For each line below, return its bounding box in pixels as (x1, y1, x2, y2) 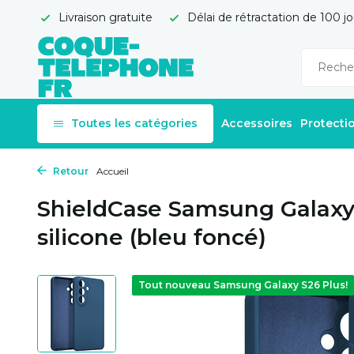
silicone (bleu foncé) (37, 224, 266, 250)
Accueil (96, 165, 129, 177)
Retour (51, 165, 88, 177)
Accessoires (221, 116, 292, 130)
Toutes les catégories (71, 116, 198, 130)
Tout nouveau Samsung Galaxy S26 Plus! (138, 279, 348, 291)
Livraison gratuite (55, 10, 153, 24)
